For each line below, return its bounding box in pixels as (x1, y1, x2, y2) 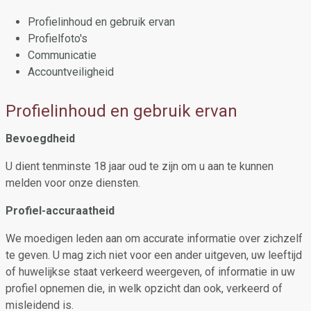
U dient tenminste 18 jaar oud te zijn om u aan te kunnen (6, 160, 274, 173)
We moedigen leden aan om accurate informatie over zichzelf (6, 232, 303, 245)
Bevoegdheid (6, 132, 75, 145)
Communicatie (28, 49, 96, 62)
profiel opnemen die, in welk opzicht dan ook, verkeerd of (6, 282, 283, 295)
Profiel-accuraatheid (6, 204, 115, 217)
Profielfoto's (28, 32, 87, 45)
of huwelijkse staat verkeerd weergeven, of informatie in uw (6, 265, 295, 278)
